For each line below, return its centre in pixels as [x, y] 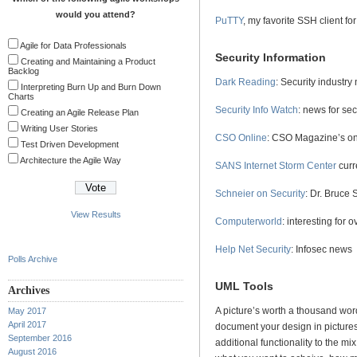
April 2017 [27, 325]
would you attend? [96, 15]
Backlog [24, 71]
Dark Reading [245, 82]
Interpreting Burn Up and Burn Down [91, 87]
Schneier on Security [260, 194]
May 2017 [27, 311]
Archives [29, 291]
